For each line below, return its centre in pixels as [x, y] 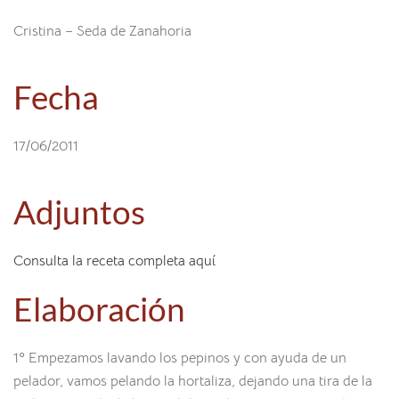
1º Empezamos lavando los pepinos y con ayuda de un [180, 358]
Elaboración [99, 309]
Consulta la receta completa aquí [114, 261]
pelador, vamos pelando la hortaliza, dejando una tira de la [193, 381]
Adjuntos [79, 212]
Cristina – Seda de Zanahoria [102, 31]
